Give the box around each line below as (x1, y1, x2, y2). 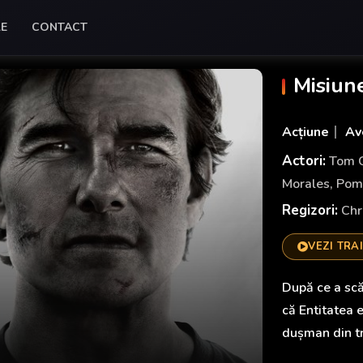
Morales (281, 175, 330, 193)
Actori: (281, 152, 326, 170)
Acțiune (281, 123, 329, 141)
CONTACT (32, 19, 88, 35)
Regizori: (281, 201, 338, 220)
